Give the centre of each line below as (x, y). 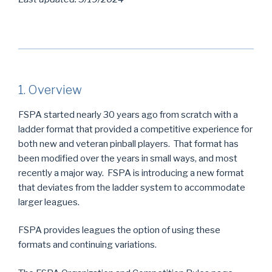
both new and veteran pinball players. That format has (128, 144)
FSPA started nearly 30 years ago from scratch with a (128, 114)
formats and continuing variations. (87, 245)
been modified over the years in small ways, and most (128, 158)
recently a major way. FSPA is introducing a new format (131, 173)
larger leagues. (49, 202)
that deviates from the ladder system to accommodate (132, 187)
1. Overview (50, 90)
